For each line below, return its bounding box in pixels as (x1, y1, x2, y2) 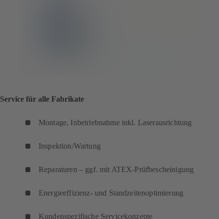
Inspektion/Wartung (39, 142, 101, 151)
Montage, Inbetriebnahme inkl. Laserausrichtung (39, 118, 192, 127)
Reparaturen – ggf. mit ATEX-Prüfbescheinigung (39, 165, 194, 174)
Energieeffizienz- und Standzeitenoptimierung (39, 189, 184, 197)
